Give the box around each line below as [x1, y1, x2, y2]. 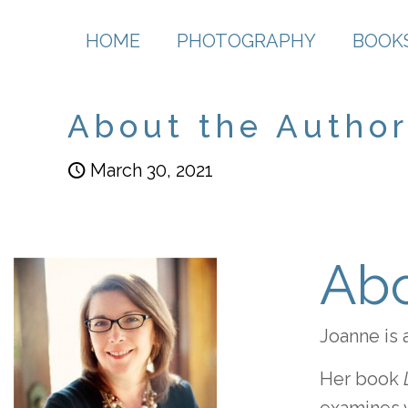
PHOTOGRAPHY [177, 30, 316, 52]
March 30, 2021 [90, 159, 213, 181]
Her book [319, 368, 403, 390]
